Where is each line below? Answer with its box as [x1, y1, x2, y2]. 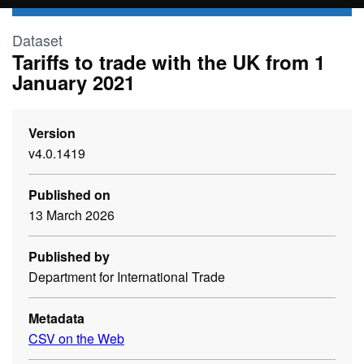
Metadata [28, 309, 84, 327]
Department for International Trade [28, 267, 225, 286]
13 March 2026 [28, 206, 115, 224]
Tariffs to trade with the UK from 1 [12, 48, 325, 76]
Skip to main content [12, 6, 117, 23]
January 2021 [12, 68, 135, 96]
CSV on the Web [28, 329, 124, 348]
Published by [28, 247, 110, 266]
